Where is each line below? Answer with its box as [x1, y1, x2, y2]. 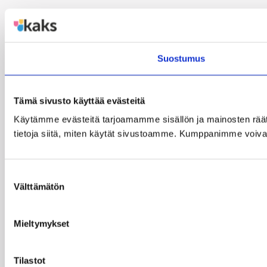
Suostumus [157, 53, 206, 63]
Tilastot [14, 255, 45, 266]
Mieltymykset [14, 218, 70, 229]
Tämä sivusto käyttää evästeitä [14, 95, 145, 105]
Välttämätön [14, 181, 65, 192]
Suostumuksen [4, 169, 64, 180]
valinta [4, 184, 30, 194]
